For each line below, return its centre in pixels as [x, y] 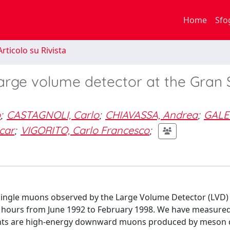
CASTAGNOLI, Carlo [53, 115]
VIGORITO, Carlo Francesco [85, 130]
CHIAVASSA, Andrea [151, 115]
